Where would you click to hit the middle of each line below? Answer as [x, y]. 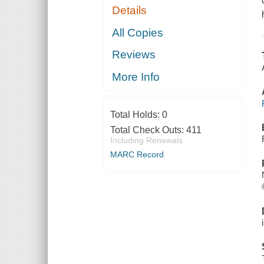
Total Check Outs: [148, 130]
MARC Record [137, 154]
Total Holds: [136, 114]
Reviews [134, 55]
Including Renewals [146, 140]
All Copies [138, 32]
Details [130, 11]
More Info [136, 77]
